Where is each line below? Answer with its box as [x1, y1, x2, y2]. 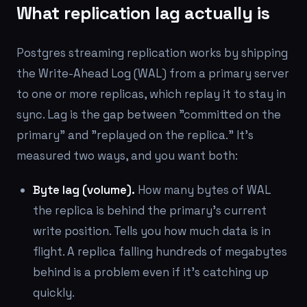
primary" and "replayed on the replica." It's [16, 127, 254, 143]
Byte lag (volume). [33, 182, 135, 197]
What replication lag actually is [16, 2, 270, 24]
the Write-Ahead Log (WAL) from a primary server [16, 66, 289, 81]
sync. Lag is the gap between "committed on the [16, 107, 281, 122]
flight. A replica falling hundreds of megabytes [33, 244, 287, 259]
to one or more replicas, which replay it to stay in [16, 86, 286, 101]
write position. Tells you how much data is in [33, 223, 271, 238]
